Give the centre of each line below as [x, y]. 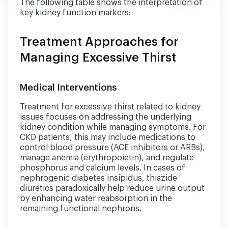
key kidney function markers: [75, 12]
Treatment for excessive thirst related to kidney [110, 107]
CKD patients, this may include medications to [108, 137]
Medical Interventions [68, 87]
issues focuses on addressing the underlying [106, 117]
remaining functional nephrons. [81, 208]
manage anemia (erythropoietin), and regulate [107, 158]
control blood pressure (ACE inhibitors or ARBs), [112, 147]
